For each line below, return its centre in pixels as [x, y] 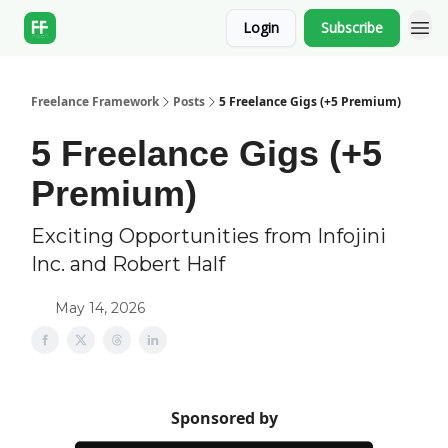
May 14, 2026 [100, 308]
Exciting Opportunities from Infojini [208, 236]
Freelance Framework [95, 101]
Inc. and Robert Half [128, 264]
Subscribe [352, 27]
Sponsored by [224, 418]
